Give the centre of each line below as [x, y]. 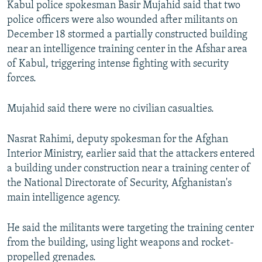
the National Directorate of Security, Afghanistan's [119, 184]
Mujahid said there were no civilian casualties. [111, 109]
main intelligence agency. [64, 198]
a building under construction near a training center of [129, 169]
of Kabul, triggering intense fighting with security [118, 64]
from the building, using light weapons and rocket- [120, 243]
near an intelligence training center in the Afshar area [127, 50]
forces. [22, 79]
